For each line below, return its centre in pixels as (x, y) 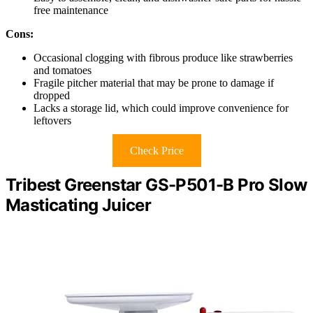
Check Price (156, 150)
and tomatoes (63, 70)
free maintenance (71, 10)
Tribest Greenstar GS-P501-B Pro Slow (156, 184)
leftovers (52, 120)
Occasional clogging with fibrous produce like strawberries (163, 57)
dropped (52, 95)
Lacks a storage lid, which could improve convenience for (161, 108)
